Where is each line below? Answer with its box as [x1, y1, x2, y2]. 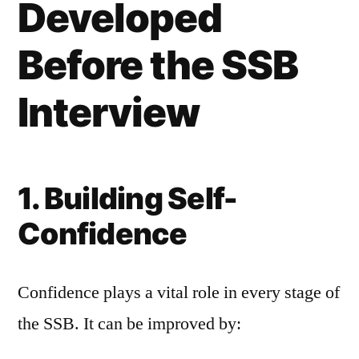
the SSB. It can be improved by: [18, 313, 241, 335]
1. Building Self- [18, 180, 238, 216]
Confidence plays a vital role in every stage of [18, 281, 340, 304]
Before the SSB [18, 41, 299, 89]
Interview [18, 88, 200, 136]
